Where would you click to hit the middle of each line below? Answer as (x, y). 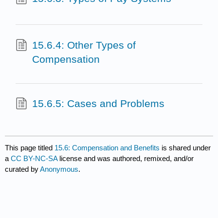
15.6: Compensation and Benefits (107, 148)
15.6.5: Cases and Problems (98, 104)
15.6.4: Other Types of (84, 45)
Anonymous (59, 169)
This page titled (30, 148)
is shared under (185, 148)
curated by (23, 169)
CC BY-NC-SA (35, 159)
